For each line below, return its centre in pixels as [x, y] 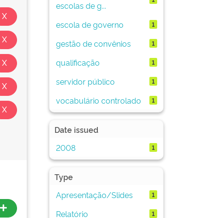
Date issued [76, 129]
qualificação [78, 62]
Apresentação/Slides [94, 194]
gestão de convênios [93, 43]
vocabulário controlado [98, 100]
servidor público [85, 81]
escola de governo [90, 24]
